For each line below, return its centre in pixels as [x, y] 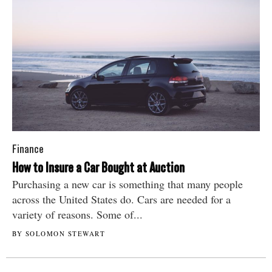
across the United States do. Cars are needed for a [121, 199]
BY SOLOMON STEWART [59, 233]
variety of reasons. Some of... [77, 214]
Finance [28, 149]
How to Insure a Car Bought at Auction [98, 167]
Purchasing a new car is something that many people [127, 184]
